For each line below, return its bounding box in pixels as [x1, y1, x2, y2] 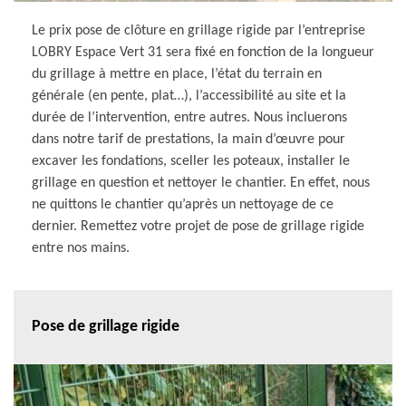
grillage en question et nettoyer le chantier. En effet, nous [32, 175, 370, 190]
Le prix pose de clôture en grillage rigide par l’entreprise [32, 23, 365, 38]
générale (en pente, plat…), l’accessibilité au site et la [32, 88, 346, 103]
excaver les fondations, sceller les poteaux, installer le [32, 153, 350, 169]
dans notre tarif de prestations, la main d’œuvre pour [32, 131, 345, 147]
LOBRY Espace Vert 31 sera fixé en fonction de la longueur [32, 44, 374, 60]
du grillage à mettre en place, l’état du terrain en [32, 66, 322, 82]
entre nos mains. [32, 240, 130, 256]
